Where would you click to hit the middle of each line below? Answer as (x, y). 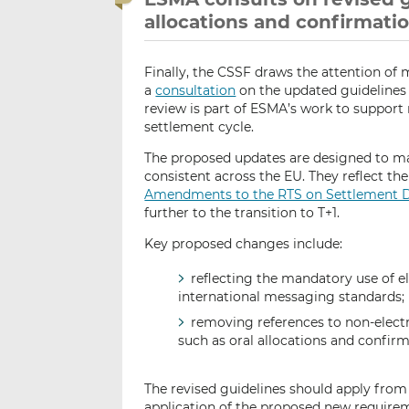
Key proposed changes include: (244, 243)
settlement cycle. (199, 126)
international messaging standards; (291, 297)
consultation (196, 90)
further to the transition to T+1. (242, 212)
